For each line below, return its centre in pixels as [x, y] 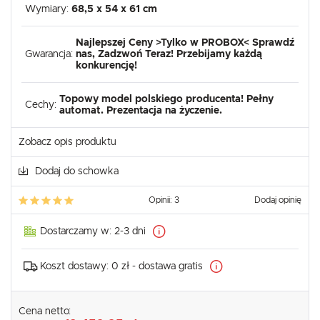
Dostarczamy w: [77, 232]
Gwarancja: [50, 55]
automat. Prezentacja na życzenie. [141, 111]
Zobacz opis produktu [67, 142]
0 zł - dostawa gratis [157, 267]
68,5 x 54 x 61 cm [114, 10]
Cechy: [42, 105]
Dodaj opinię [278, 200]
